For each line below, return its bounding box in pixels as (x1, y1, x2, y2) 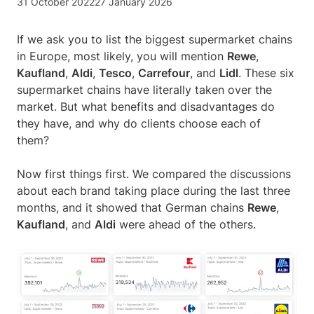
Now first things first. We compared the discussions (17, 167, 291, 182)
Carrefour (138, 66, 190, 81)
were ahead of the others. (116, 217, 263, 232)
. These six (238, 66, 294, 81)
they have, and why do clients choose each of (17, 116, 261, 131)
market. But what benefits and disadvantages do (17, 100, 275, 114)
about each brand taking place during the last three (17, 184, 290, 198)
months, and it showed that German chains (17, 200, 247, 215)
